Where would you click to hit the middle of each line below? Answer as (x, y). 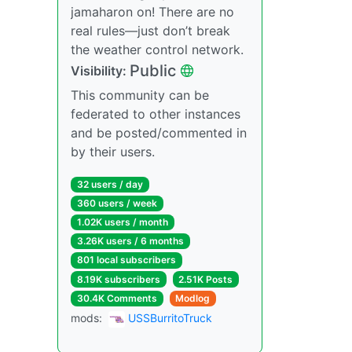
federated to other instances (156, 114)
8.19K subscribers (118, 279)
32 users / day (110, 184)
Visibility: (100, 70)
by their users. (113, 151)
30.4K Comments (117, 298)
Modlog (193, 298)
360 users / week (117, 203)
